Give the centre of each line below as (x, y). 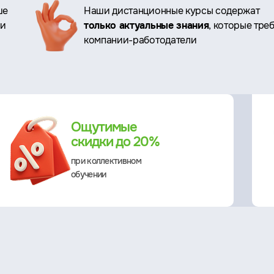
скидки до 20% (115, 142)
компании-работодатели (140, 40)
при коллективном (106, 161)
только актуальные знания (146, 25)
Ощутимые (104, 127)
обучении (89, 174)
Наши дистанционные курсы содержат (172, 10)
